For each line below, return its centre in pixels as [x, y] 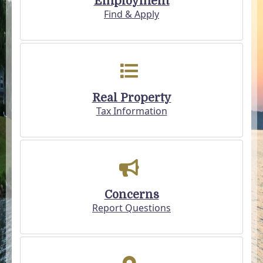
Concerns [131, 195]
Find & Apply [131, 14]
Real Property [131, 98]
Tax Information [131, 111]
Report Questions [131, 208]
